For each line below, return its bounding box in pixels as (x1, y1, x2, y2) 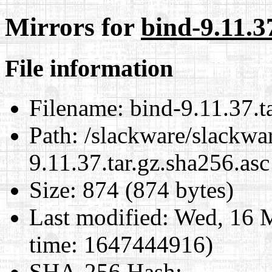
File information (5, 54, 173, 82)
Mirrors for (5, 12, 141, 41)
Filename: (29, 94, 124, 121)
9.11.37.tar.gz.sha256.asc (29, 149, 270, 175)
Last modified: (29, 203, 169, 230)
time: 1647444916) (29, 231, 213, 257)
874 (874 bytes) (76, 176, 234, 203)
